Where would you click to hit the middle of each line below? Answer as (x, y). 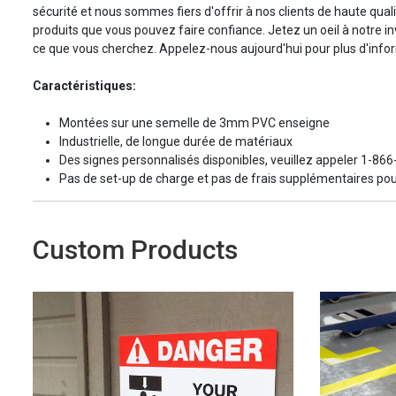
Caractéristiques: (84, 86)
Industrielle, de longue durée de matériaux (176, 142)
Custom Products (135, 250)
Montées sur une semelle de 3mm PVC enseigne (194, 123)
